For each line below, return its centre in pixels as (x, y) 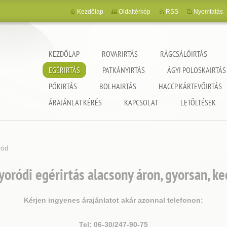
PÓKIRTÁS (63, 86)
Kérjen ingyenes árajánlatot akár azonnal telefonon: (113, 200)
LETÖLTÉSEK (198, 102)
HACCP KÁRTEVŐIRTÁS (190, 86)
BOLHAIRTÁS (118, 86)
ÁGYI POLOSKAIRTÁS (197, 70)
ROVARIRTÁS (120, 54)
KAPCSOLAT (141, 102)
